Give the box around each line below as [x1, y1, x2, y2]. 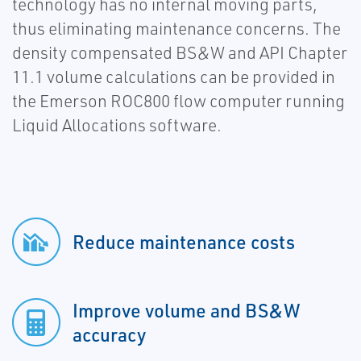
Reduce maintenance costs [73, 230, 295, 255]
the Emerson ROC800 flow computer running [12, 90, 345, 112]
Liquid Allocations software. [12, 114, 222, 136]
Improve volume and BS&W [73, 298, 301, 323]
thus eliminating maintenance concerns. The [12, 18, 341, 39]
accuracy [73, 322, 146, 347]
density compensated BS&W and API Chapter [12, 42, 347, 64]
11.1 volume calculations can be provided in [12, 66, 335, 88]
